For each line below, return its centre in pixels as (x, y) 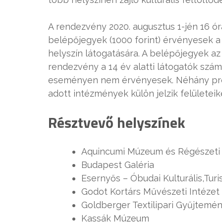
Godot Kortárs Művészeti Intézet (150, 191)
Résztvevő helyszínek (117, 122)
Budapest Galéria (118, 165)
